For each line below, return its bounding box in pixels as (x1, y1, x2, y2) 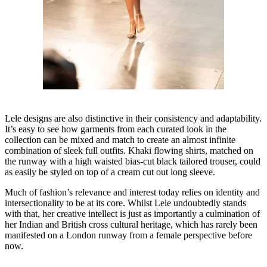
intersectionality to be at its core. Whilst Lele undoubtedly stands (5, 198, 246, 209)
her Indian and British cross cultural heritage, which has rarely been (5, 219, 257, 230)
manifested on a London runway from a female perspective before (5, 230, 252, 241)
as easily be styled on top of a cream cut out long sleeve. (5, 167, 218, 178)
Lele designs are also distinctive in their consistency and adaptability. (5, 113, 262, 124)
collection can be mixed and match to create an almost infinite (5, 135, 235, 145)
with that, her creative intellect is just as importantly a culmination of (5, 209, 260, 219)
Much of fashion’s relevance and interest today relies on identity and (5, 187, 260, 198)
